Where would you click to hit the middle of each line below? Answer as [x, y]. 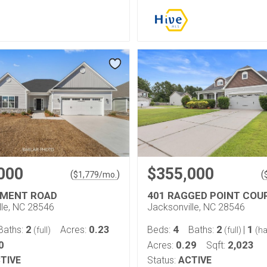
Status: [162, 260]
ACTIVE [195, 260]
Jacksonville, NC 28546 [196, 207]
